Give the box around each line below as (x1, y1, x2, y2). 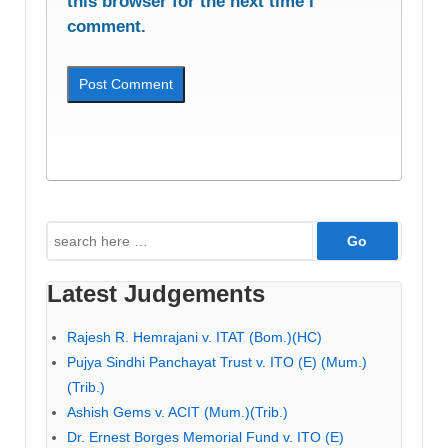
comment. (67, 17, 146, 37)
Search (46, 225, 93, 242)
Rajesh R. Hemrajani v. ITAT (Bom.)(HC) (67, 329, 322, 346)
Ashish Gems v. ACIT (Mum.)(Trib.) (67, 404, 288, 421)
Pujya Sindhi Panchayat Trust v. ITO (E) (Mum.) (67, 354, 367, 371)
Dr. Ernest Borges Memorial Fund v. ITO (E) (67, 429, 344, 446)
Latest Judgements (47, 280, 265, 308)
